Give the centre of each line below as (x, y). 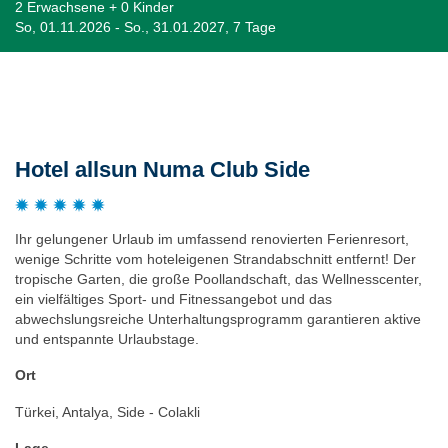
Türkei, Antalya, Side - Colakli (107, 411)
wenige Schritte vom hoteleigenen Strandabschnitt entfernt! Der (215, 258)
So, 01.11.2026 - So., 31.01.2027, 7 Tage (145, 26)
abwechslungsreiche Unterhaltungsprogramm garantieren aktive (218, 318)
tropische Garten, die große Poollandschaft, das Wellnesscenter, (218, 278)
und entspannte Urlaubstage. (107, 338)
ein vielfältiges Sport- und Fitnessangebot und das (173, 298)
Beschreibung (68, 98)
